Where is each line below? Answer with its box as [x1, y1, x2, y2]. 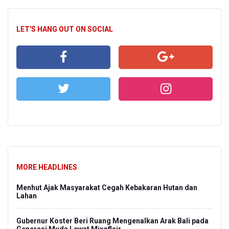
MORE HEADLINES [16, 163, 77, 171]
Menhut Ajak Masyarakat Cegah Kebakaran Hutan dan [16, 183, 197, 192]
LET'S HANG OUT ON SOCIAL [16, 25, 113, 33]
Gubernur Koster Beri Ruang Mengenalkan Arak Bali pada [16, 216, 209, 225]
